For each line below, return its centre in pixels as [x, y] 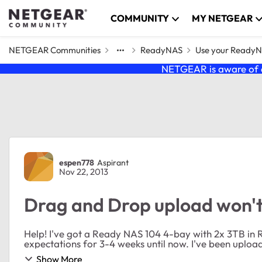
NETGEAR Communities [55, 50]
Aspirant [113, 162]
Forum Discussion [90, 149]
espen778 [77, 162]
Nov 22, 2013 [84, 172]
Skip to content [52, 16]
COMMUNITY [140, 18]
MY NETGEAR [223, 18]
